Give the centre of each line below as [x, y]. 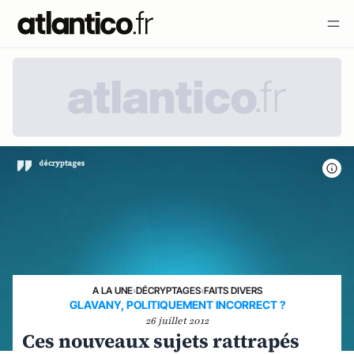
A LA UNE [112, 290]
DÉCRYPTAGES [168, 290]
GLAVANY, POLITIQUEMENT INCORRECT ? [177, 304]
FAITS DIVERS [233, 290]
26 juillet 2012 [177, 320]
